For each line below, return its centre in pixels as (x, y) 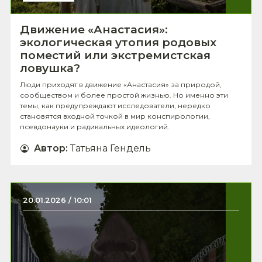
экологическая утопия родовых (118, 42)
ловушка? (50, 68)
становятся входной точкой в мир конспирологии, (115, 116)
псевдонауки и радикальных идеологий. (95, 127)
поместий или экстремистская (115, 55)
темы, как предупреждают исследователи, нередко (115, 106)
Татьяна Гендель (111, 148)
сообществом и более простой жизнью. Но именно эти (124, 95)
